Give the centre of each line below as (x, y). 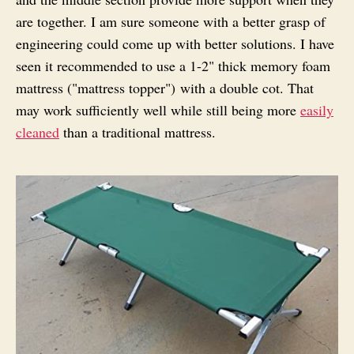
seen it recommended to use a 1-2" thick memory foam (173, 66)
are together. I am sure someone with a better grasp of (171, 22)
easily (317, 110)
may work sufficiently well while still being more (158, 110)
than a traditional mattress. (137, 132)
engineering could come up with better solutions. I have (175, 44)
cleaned (38, 132)
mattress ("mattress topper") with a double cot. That (165, 88)
